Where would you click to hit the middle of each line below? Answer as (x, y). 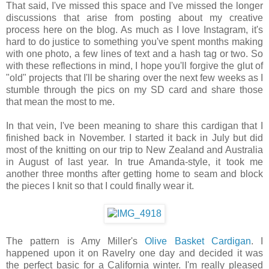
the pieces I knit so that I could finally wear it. (100, 186)
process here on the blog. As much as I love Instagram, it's (134, 29)
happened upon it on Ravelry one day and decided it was (134, 253)
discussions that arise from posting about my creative (134, 17)
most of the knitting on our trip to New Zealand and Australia (134, 150)
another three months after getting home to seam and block (134, 174)
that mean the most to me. (60, 101)
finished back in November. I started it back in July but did (134, 138)
